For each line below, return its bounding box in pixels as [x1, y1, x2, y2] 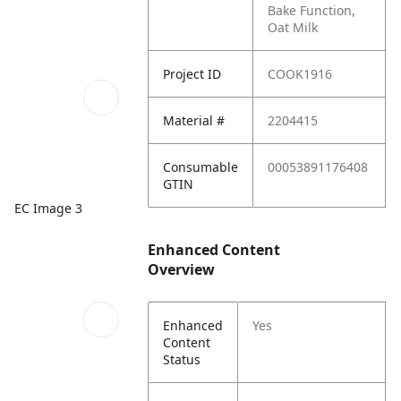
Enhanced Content [148, 240, 281, 260]
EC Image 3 [14, 200, 82, 218]
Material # [163, 112, 226, 129]
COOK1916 [268, 65, 333, 82]
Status [163, 351, 201, 368]
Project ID [163, 65, 222, 82]
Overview [148, 260, 216, 279]
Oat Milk [268, 19, 319, 36]
